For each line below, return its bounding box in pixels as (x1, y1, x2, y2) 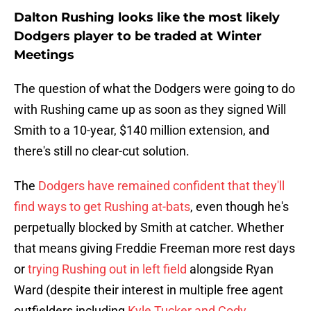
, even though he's (190, 199, 289, 215)
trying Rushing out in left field (28, 262, 187, 277)
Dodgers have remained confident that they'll (38, 178, 285, 194)
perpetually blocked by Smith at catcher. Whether (14, 220, 284, 235)
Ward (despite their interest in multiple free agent (14, 283, 283, 298)
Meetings (14, 47, 74, 63)
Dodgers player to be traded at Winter (14, 28, 262, 44)
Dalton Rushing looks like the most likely (14, 10, 280, 26)
